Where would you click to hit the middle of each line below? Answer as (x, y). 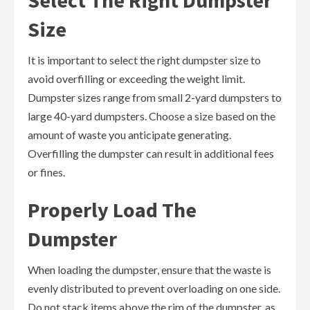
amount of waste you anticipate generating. (129, 135)
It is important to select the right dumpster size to (144, 60)
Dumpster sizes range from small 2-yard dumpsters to (155, 98)
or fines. (46, 172)
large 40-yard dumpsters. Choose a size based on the (152, 116)
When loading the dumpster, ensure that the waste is (149, 270)
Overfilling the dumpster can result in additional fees (151, 154)
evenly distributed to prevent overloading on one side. (154, 289)
